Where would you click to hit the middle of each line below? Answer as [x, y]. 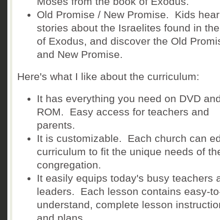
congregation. [69, 165]
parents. [56, 125]
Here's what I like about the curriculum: [108, 76]
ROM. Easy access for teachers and [123, 112]
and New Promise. [80, 54]
